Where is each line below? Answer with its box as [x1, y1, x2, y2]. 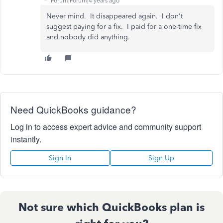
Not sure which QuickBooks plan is [18, 201, 205, 214]
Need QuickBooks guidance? [10, 103, 136, 116]
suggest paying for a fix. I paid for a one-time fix [46, 22, 202, 31]
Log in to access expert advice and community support [10, 121, 201, 132]
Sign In [49, 154, 72, 162]
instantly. [10, 133, 41, 145]
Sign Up [148, 154, 174, 162]
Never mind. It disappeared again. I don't [46, 12, 183, 20]
